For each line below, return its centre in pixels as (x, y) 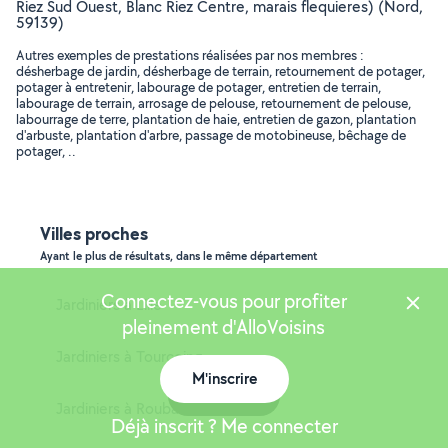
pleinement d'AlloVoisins (224, 327)
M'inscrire (224, 378)
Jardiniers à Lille (109, 304)
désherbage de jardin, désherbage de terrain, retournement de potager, (220, 71)
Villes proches (94, 233)
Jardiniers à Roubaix (122, 408)
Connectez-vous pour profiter (223, 301)
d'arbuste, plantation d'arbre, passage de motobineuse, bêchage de (211, 135)
